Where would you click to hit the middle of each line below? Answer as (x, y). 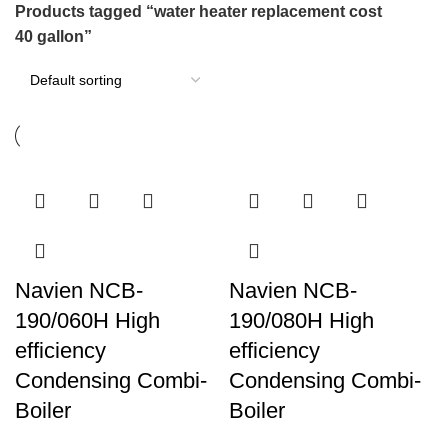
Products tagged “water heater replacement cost (198, 11)
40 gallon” (53, 36)
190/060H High (87, 320)
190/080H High (301, 320)
